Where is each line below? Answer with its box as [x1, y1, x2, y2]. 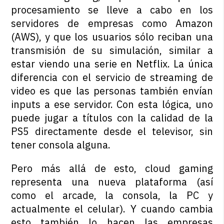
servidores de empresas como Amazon [11, 16, 213, 30]
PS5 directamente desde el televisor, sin [11, 124, 213, 138]
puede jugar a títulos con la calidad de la [11, 111, 213, 125]
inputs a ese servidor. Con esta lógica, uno [11, 97, 213, 111]
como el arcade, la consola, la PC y [11, 188, 213, 202]
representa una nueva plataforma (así [11, 175, 213, 189]
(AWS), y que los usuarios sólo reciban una [11, 30, 213, 44]
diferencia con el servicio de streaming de [11, 70, 213, 84]
